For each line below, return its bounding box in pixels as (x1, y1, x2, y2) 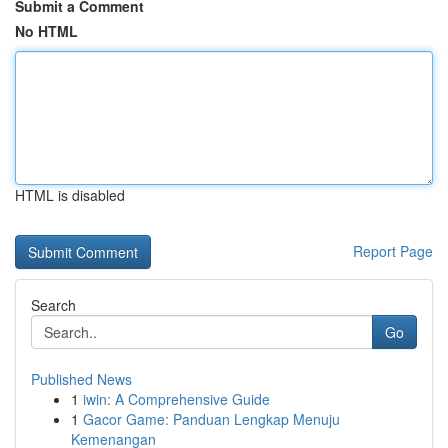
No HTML (15, 21, 78, 41)
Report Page (353, 241, 433, 261)
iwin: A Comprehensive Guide (83, 389, 270, 409)
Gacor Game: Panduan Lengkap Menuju (83, 409, 340, 429)
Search (31, 295, 76, 315)
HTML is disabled (15, 185, 125, 205)
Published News (31, 369, 132, 389)
